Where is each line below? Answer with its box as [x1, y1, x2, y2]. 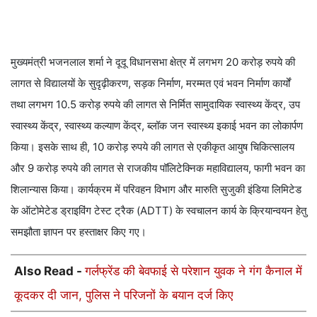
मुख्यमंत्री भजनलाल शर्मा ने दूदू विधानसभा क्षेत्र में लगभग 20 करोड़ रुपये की [11, 55, 295, 69]
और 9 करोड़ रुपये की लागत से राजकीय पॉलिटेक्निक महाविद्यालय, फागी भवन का [11, 161, 305, 175]
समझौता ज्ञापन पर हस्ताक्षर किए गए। [11, 225, 146, 239]
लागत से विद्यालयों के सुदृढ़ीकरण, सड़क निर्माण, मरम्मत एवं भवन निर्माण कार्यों [11, 76, 290, 91]
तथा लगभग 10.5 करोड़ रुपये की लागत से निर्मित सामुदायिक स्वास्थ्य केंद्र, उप [11, 98, 300, 112]
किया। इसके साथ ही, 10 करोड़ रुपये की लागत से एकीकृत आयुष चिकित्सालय [11, 140, 294, 154]
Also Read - [14, 264, 85, 279]
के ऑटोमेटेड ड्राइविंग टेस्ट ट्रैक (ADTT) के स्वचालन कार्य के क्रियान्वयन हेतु [11, 204, 306, 218]
